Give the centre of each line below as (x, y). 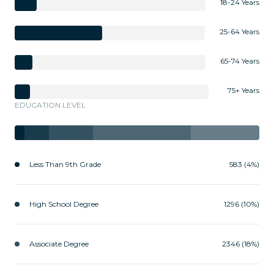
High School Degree (64, 204)
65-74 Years (240, 61)
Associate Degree (59, 243)
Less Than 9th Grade (65, 164)
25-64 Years (239, 31)
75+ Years (243, 90)
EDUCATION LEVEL (50, 105)
